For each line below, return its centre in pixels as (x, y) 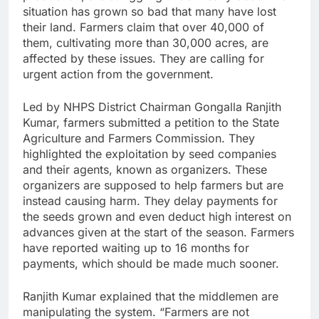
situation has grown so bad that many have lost (150, 12)
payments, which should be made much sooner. (151, 264)
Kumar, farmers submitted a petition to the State (151, 123)
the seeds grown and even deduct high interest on (157, 217)
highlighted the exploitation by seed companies (150, 154)
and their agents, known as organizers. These (145, 170)
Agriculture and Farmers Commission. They (139, 138)
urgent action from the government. (118, 74)
